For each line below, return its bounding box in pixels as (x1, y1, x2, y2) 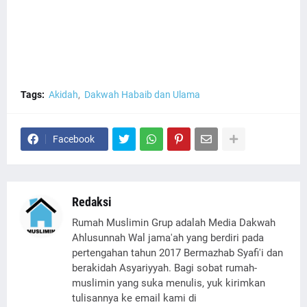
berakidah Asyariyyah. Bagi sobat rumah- (72, 262, 257, 274)
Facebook (53, 134, 95, 145)
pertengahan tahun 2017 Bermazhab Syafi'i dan (72, 247, 283, 259)
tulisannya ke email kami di (72, 292, 197, 304)
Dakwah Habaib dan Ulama (84, 89, 200, 100)
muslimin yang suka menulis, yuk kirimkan (72, 277, 265, 289)
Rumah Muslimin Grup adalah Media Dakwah (72, 217, 275, 229)
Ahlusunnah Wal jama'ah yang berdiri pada (72, 232, 264, 244)
